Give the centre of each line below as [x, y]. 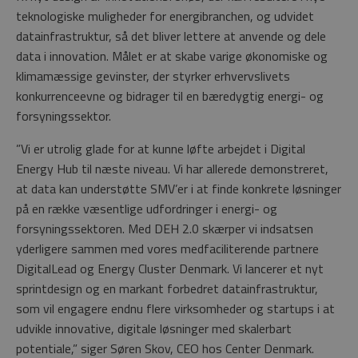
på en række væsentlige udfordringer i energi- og [147, 209]
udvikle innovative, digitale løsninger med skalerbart [154, 329]
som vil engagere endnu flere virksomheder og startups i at [175, 309]
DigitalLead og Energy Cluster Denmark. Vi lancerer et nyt [170, 269]
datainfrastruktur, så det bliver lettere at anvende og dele [171, 36]
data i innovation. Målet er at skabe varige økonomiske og [172, 56]
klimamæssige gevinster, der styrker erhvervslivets [153, 76]
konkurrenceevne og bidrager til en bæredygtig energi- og [170, 96]
